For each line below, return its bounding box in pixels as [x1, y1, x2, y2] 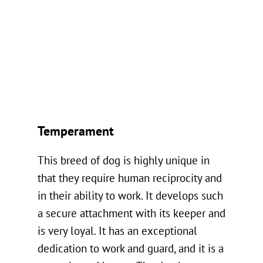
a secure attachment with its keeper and [38, 207, 225, 221]
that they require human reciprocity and [38, 172, 222, 186]
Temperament [38, 124, 114, 140]
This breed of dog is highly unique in [38, 154, 210, 168]
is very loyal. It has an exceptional [38, 225, 197, 238]
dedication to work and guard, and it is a [38, 242, 224, 256]
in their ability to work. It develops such [38, 190, 223, 203]
